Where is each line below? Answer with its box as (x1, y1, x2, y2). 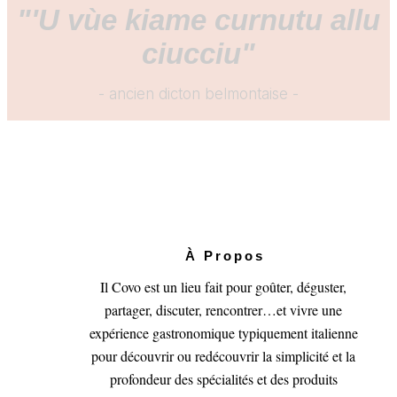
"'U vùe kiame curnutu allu (17, 3, 380, 36)
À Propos (185, 247, 265, 263)
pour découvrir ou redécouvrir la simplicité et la (91, 346, 355, 365)
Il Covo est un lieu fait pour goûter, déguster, (100, 276, 346, 296)
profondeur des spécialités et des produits (109, 369, 338, 388)
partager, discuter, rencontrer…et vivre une (105, 300, 342, 319)
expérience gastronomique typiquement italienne (89, 323, 358, 342)
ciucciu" (142, 36, 255, 70)
